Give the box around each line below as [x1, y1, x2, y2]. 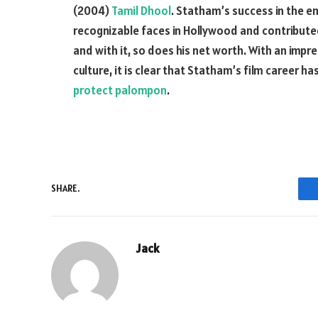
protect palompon [73, 82, 167, 98]
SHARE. [51, 182, 79, 195]
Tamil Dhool [111, 3, 171, 18]
